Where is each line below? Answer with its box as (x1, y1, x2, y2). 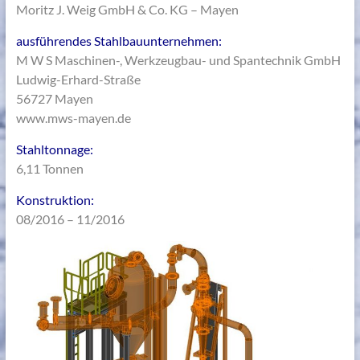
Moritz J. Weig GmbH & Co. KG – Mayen (15, 2, 239, 18)
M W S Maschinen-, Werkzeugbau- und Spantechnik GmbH (15, 52, 341, 68)
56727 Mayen (15, 91, 93, 107)
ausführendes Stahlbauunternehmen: (15, 33, 222, 49)
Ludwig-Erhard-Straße (15, 72, 141, 88)
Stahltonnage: (15, 141, 93, 157)
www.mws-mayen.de (15, 110, 131, 126)
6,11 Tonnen (15, 161, 84, 177)
